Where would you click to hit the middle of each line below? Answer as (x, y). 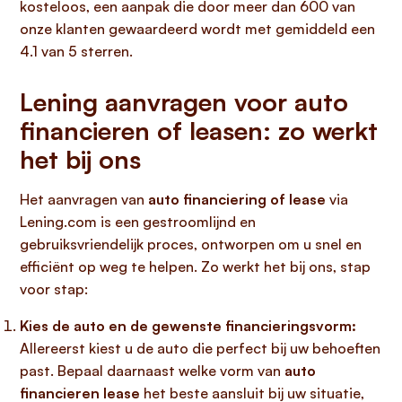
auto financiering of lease (237, 199)
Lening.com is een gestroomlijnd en (138, 222)
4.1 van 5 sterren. (76, 51)
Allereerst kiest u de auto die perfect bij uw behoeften (200, 348)
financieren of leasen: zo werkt (199, 131)
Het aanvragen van (84, 199)
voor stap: (54, 289)
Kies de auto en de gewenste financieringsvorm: (188, 326)
